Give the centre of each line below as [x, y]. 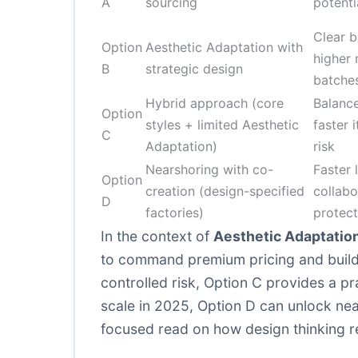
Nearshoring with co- [209, 169]
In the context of [157, 236]
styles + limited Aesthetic [222, 125]
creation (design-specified [225, 191]
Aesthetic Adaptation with [224, 47]
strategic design [194, 69]
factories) [175, 213]
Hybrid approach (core [215, 103]
